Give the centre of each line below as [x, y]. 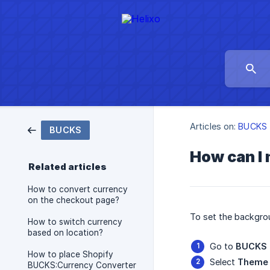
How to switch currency [75, 222]
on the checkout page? [74, 200]
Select [224, 262]
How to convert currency [78, 189]
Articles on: [213, 127]
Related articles [67, 167]
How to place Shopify [71, 254]
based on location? [65, 233]
